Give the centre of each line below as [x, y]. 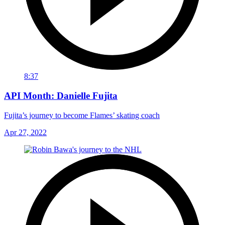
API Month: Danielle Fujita [61, 96]
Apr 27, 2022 [25, 132]
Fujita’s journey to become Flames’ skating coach [82, 115]
